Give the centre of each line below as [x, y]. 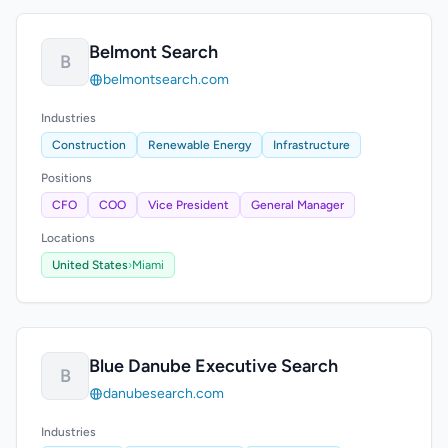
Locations [68, 238]
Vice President [188, 205]
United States [90, 265]
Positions [66, 178]
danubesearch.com [163, 393]
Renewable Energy [199, 145]
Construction [89, 145]
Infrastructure [311, 145]
